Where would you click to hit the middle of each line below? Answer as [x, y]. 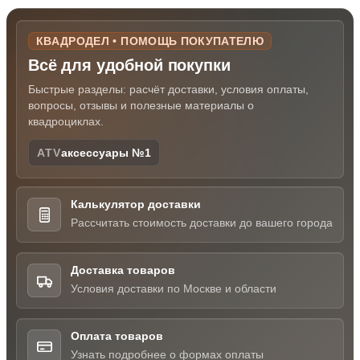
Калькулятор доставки [136, 204]
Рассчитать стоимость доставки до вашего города [202, 223]
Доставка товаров [123, 270]
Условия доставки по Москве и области [174, 288]
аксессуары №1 [106, 153]
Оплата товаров [117, 336]
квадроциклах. [66, 121]
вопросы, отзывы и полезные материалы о [141, 105]
